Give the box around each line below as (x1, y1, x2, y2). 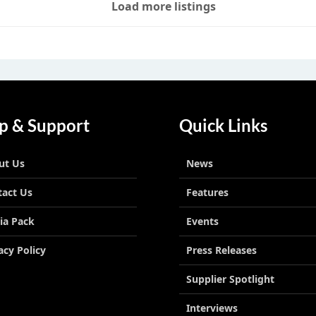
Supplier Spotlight (186, 272, 274, 286)
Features (186, 186, 229, 199)
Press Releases (186, 243, 257, 257)
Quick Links (179, 115, 267, 135)
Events (186, 214, 219, 228)
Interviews (186, 301, 238, 315)
